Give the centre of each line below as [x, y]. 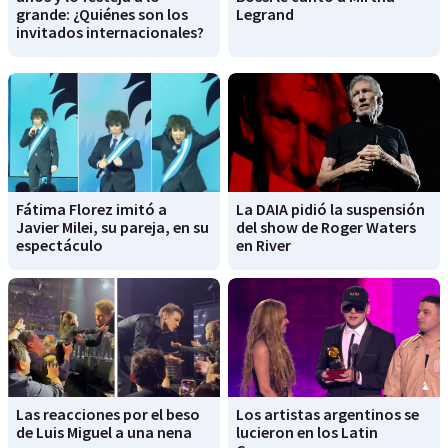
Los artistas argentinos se [327, 414]
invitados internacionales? [110, 31]
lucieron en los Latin [307, 432]
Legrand [265, 13]
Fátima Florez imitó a [91, 208]
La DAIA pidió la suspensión [330, 208]
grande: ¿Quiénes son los [102, 13]
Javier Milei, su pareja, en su [112, 226]
